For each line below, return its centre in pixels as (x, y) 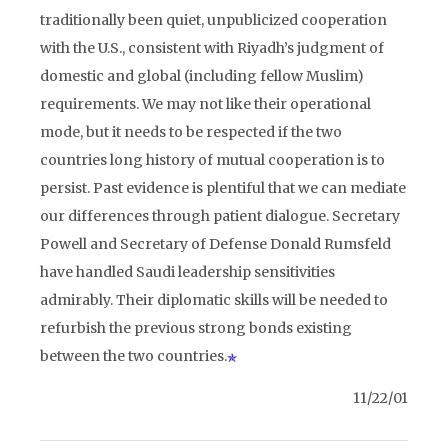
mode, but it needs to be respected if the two (191, 132)
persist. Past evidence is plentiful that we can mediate (223, 188)
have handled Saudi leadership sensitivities (187, 272)
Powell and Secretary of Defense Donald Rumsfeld (215, 244)
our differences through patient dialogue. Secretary (220, 216)
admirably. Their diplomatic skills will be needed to (214, 300)
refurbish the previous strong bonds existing (196, 328)
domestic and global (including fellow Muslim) (202, 76)
